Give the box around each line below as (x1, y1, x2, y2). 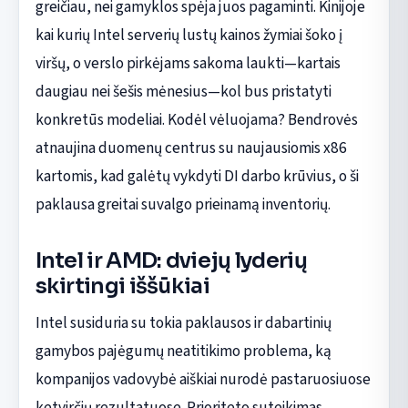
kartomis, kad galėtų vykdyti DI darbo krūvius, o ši (35, 164, 359, 188)
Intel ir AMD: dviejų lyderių (35, 246, 307, 274)
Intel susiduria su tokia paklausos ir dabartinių (35, 311, 331, 334)
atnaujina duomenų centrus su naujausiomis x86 (35, 136, 347, 159)
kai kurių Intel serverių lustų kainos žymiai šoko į (35, 23, 342, 46)
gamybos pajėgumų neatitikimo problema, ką (35, 339, 331, 362)
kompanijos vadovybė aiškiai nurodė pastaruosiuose (35, 367, 371, 391)
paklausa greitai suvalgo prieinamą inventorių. (35, 192, 331, 216)
